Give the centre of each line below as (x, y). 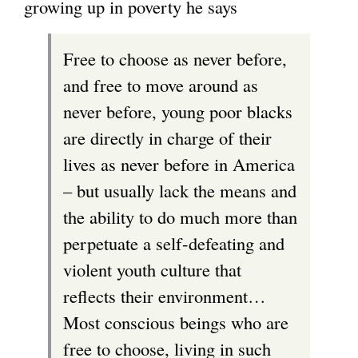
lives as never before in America (179, 163)
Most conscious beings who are (176, 322)
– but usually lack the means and (180, 190)
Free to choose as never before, (175, 58)
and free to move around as (161, 84)
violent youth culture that (152, 269)
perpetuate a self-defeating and (174, 243)
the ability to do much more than (180, 216)
